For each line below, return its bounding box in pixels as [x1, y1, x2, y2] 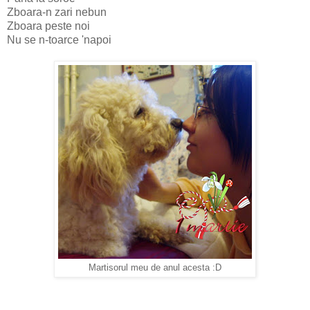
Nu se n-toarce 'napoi [7, 34, 111, 46]
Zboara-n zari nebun [7, 6, 107, 19]
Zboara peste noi [7, 20, 90, 33]
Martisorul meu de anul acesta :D [89, 263, 221, 273]
